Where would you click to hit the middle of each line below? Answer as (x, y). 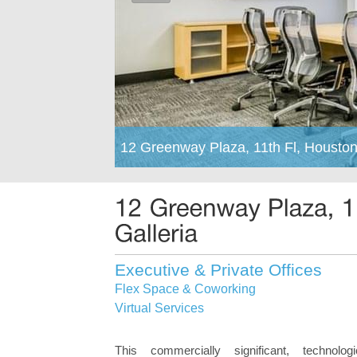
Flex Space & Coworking (185, 288)
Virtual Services (159, 308)
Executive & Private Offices (218, 269)
